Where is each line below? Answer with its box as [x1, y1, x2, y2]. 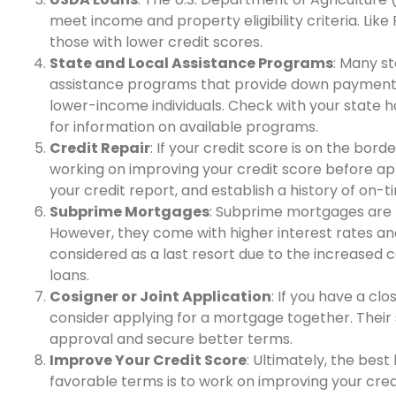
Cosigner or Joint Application [49, 286, 271, 308]
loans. [49, 265, 89, 286]
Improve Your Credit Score [49, 350, 247, 371]
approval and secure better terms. [49, 329, 293, 350]
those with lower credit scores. [49, 32, 263, 53]
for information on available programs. [49, 117, 318, 138]
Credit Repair [49, 138, 150, 159]
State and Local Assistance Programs [49, 53, 333, 74]
